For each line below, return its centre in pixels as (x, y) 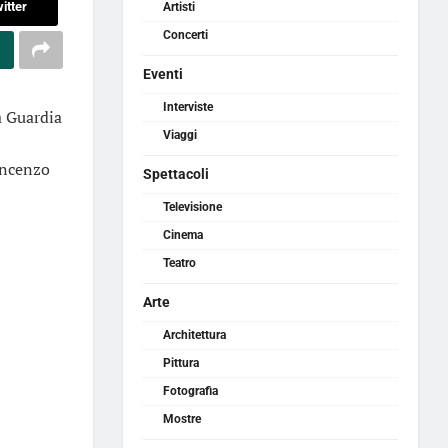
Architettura (195, 335)
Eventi (163, 74)
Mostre (182, 419)
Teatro (180, 263)
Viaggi (180, 135)
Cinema (183, 235)
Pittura (181, 363)
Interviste (188, 107)
